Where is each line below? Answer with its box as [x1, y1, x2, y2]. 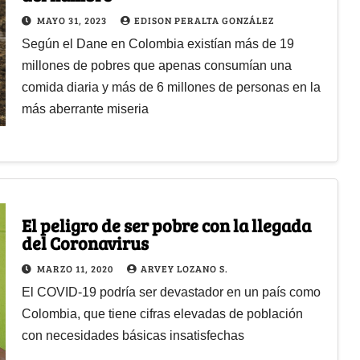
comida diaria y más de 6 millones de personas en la [21, 80, 321, 94]
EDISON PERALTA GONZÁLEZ [133, 13, 274, 27]
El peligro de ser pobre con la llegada [21, 212, 311, 237]
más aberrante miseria [21, 101, 149, 116]
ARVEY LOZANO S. [140, 261, 228, 275]
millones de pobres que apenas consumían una [21, 58, 292, 72]
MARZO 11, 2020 [36, 261, 116, 275]
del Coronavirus [21, 230, 149, 255]
